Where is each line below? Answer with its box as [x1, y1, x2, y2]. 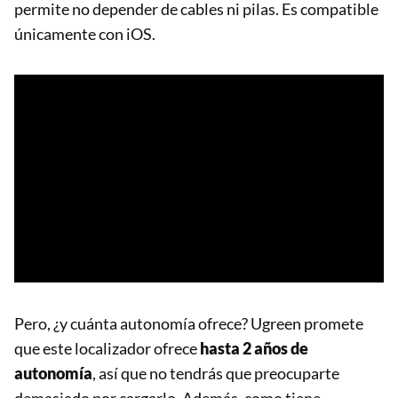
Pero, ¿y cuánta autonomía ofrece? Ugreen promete [14, 313, 363, 333]
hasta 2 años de [200, 338, 308, 358]
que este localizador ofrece [14, 338, 200, 358]
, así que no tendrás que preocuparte [92, 362, 339, 383]
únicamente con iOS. [14, 23, 155, 44]
